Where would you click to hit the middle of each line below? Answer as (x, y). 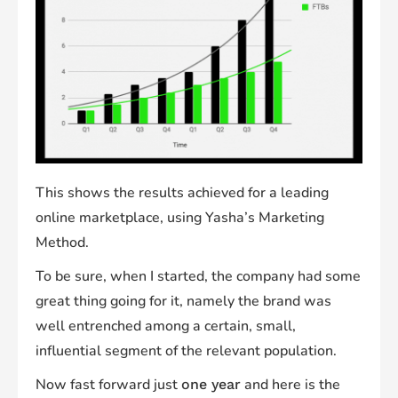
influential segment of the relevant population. (186, 350)
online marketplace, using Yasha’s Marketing (180, 217)
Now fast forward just (108, 384)
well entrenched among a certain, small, (166, 326)
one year (211, 384)
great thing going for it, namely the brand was (183, 301)
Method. (62, 242)
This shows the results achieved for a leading (182, 192)
